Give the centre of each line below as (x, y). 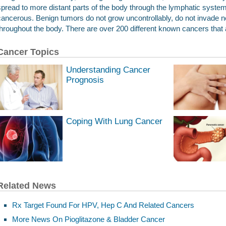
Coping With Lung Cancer (114, 121)
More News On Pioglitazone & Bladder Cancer (89, 219)
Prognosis (85, 79)
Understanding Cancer (108, 69)
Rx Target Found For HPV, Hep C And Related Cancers (103, 205)
